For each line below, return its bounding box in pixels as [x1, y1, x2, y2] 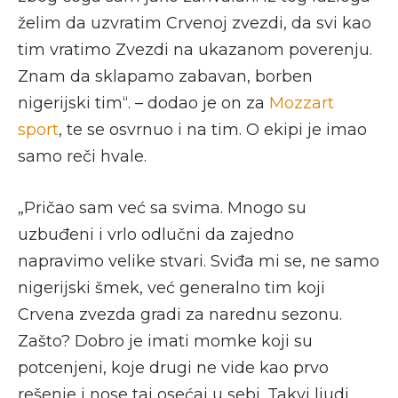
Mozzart [269, 92, 334, 113]
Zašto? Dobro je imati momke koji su [18, 330, 313, 351]
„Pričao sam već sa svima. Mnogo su [18, 197, 306, 218]
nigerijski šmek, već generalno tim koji [18, 277, 325, 298]
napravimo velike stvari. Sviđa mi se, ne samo [18, 251, 379, 271]
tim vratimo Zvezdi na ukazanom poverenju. [18, 39, 372, 60]
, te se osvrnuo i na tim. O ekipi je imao [59, 119, 367, 139]
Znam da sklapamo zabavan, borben [18, 66, 313, 86]
